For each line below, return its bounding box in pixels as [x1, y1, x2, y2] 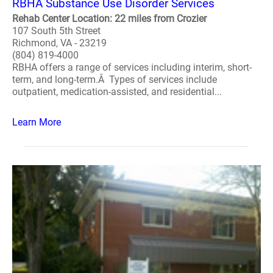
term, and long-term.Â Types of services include [12, 74, 217, 85]
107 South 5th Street [12, 25, 101, 37]
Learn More [12, 116, 61, 128]
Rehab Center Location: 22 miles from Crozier [12, 13, 207, 24]
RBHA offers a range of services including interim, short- [12, 62, 252, 73]
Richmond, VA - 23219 [12, 37, 107, 49]
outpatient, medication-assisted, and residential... [12, 86, 222, 97]
